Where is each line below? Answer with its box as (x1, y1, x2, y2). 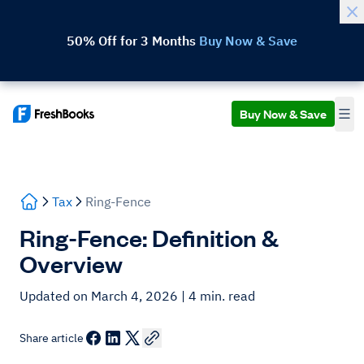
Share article (19, 331, 84, 345)
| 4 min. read (181, 288, 255, 304)
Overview (19, 249, 123, 278)
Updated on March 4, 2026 (19, 288, 181, 304)
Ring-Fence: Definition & (19, 223, 279, 252)
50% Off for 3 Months (67, 32, 199, 49)
